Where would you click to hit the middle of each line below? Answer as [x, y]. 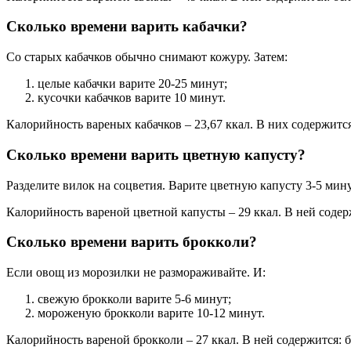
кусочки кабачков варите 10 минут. [132, 98]
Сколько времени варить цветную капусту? [156, 154]
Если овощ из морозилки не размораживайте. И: [136, 272]
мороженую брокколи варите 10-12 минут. [151, 313]
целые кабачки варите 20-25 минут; [132, 84]
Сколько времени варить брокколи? [132, 242]
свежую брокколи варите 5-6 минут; [134, 299]
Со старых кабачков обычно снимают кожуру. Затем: [147, 57]
